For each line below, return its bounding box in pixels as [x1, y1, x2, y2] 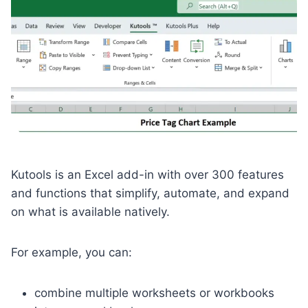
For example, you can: [11, 245, 132, 259]
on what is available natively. [11, 204, 170, 219]
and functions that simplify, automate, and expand [11, 186, 289, 200]
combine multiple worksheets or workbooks [34, 285, 274, 300]
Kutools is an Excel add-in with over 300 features [11, 167, 284, 181]
